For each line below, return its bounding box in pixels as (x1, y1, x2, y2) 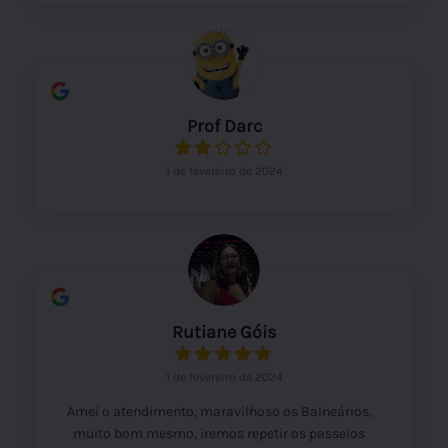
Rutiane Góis (172, 320, 276, 343)
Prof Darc (186, 114, 262, 137)
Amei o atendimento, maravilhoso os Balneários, (66, 402, 372, 420)
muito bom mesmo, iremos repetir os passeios (73, 424, 365, 442)
